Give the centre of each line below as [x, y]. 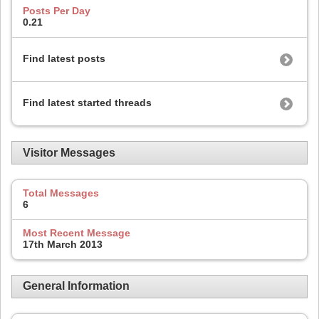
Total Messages [61, 193]
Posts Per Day [57, 11]
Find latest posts [64, 58]
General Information [76, 286]
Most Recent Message [77, 232]
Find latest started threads [87, 102]
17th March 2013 [63, 244]
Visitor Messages [69, 152]
